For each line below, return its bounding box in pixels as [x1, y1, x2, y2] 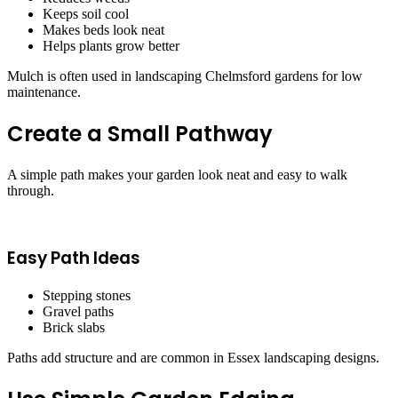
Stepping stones [43, 287, 131, 303]
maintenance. [7, 84, 81, 99]
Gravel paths [43, 303, 114, 319]
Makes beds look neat [43, 21, 164, 37]
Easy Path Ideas [7, 246, 140, 271]
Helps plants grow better [43, 37, 179, 53]
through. [7, 182, 54, 198]
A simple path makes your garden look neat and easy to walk [7, 166, 347, 182]
